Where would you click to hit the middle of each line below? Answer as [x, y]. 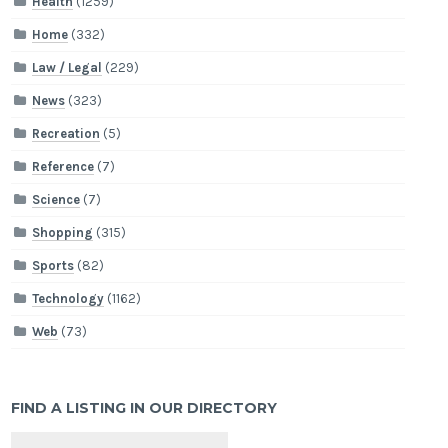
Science [56, 200]
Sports [53, 266]
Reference [63, 167]
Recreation [66, 134]
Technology [68, 299]
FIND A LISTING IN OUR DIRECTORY [144, 408]
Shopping [63, 233]
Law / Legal [67, 68]
